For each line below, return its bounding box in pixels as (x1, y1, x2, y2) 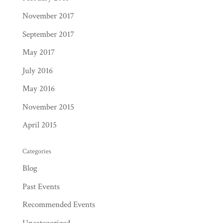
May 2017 (22, 47, 55, 58)
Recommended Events (22, 199, 95, 211)
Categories (22, 147, 51, 156)
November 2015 (22, 101, 74, 112)
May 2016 (22, 83, 55, 95)
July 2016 (22, 65, 53, 76)
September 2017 (22, 28, 74, 40)
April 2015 (22, 119, 57, 131)
